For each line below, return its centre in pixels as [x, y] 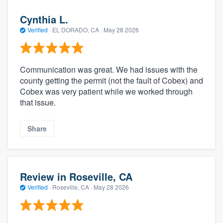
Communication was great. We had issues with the [109, 70]
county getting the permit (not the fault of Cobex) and [111, 81]
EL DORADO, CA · [77, 29]
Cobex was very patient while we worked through [106, 92]
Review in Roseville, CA [76, 176]
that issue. [38, 103]
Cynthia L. [44, 19]
